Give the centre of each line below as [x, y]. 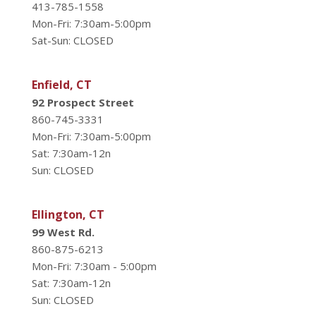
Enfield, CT [62, 84]
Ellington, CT [68, 214]
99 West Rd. [63, 232]
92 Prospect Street [83, 102]
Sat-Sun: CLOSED [73, 40]
